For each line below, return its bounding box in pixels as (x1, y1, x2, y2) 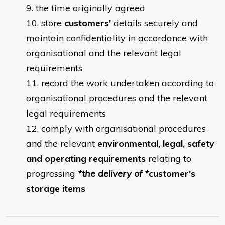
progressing (26, 168, 78, 180)
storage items (26, 183, 85, 195)
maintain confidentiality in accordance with (26, 32, 208, 44)
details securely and (111, 17, 198, 29)
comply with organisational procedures (41, 123, 206, 135)
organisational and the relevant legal (26, 47, 181, 59)
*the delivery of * (78, 168, 149, 180)
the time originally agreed (36, 2, 145, 14)
